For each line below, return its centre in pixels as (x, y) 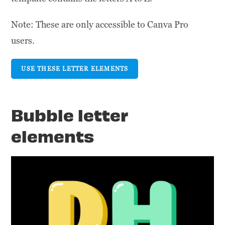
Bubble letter (70, 115)
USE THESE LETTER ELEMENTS (75, 69)
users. (23, 41)
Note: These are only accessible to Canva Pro (100, 25)
